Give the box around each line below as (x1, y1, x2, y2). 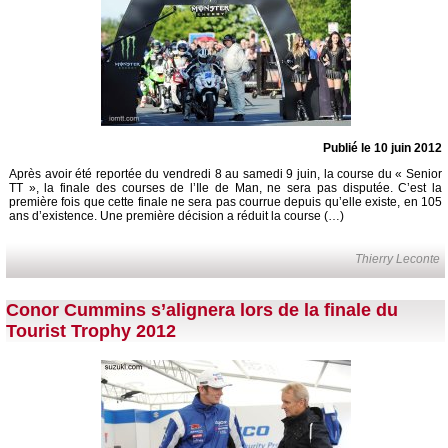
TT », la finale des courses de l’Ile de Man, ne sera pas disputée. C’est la (9, 180, 442, 195)
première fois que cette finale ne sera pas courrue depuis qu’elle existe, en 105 (9, 194, 442, 209)
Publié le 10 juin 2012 (323, 140, 442, 155)
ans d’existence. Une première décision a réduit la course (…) (9, 208, 344, 223)
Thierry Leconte (355, 251, 441, 266)
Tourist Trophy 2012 (6, 320, 176, 341)
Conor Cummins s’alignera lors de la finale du (6, 299, 398, 320)
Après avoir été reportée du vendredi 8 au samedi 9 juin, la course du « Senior (9, 166, 442, 181)
